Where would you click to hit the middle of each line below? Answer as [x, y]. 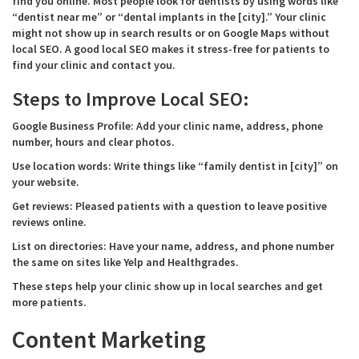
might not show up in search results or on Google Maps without [171, 33]
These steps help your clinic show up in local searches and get [167, 286]
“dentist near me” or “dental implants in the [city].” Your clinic [169, 17]
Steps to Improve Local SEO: [131, 99]
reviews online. [49, 222]
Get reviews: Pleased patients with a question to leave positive [169, 206]
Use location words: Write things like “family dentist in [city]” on [175, 166]
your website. [46, 182]
